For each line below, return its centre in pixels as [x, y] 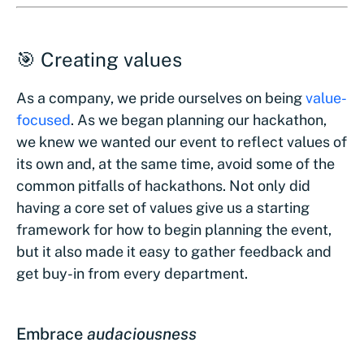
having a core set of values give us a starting [163, 208]
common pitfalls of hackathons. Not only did [163, 186]
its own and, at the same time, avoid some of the [175, 164]
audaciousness [142, 334]
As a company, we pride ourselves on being [161, 98]
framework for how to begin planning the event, [174, 230]
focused [43, 120]
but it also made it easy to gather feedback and [174, 251]
